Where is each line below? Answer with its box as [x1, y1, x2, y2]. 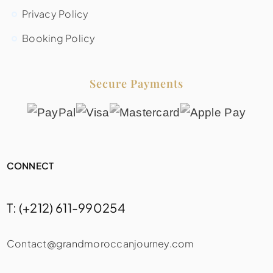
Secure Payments [90, 76, 183, 91]
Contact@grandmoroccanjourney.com [6, 236, 194, 250]
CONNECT [6, 159, 54, 171]
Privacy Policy [22, 7, 89, 20]
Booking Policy [22, 31, 96, 44]
